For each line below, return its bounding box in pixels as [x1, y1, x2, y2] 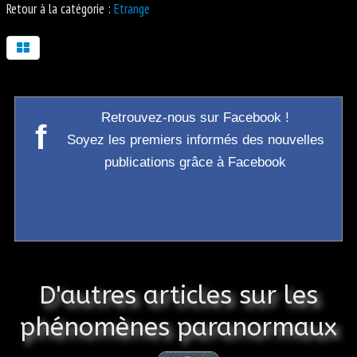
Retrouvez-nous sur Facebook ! [101, 110, 289, 126]
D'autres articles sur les [39, 280, 318, 311]
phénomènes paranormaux [20, 312, 337, 343]
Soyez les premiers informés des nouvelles [66, 132, 324, 148]
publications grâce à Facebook [104, 155, 286, 171]
